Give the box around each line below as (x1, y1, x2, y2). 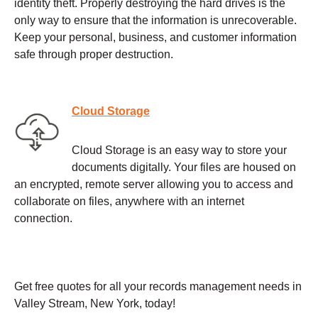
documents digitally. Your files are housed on (72, 160, 296, 173)
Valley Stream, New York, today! (14, 297, 175, 309)
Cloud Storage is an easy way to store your (72, 143, 287, 156)
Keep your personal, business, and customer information (14, 31, 297, 43)
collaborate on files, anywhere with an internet (14, 194, 244, 207)
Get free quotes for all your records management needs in (14, 280, 302, 292)
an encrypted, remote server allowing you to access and (14, 177, 293, 190)
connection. (14, 212, 72, 224)
